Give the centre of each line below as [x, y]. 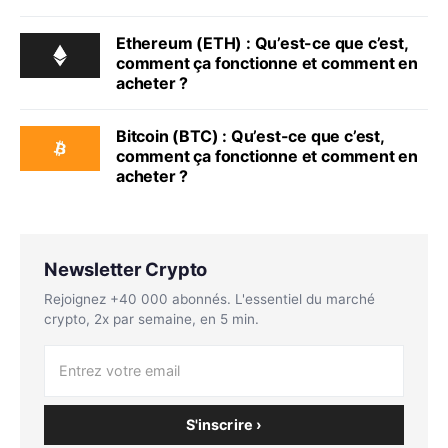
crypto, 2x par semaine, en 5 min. [151, 319]
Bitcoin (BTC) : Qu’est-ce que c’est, [250, 136]
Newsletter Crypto [126, 269]
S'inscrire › [224, 424]
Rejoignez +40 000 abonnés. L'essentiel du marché [209, 299]
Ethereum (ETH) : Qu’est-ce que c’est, [262, 43]
